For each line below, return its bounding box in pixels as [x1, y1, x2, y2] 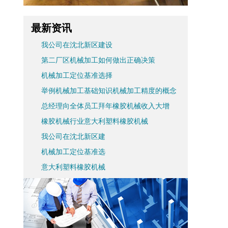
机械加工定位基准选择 [41, 72, 112, 79]
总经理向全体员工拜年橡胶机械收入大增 [41, 102, 169, 110]
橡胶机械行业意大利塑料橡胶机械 [41, 118, 148, 125]
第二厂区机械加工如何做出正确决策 [41, 56, 155, 64]
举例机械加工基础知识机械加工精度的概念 [41, 87, 177, 95]
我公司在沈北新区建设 [41, 41, 112, 49]
